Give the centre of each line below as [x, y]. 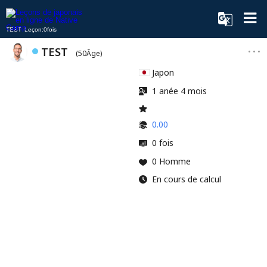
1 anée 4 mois [179, 91]
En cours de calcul [187, 179]
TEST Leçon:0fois [31, 30]
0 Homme [171, 162]
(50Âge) [89, 53]
